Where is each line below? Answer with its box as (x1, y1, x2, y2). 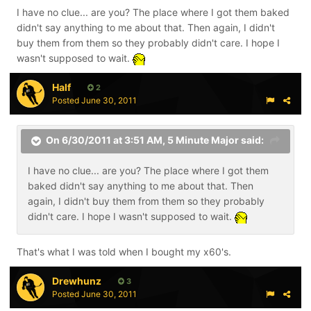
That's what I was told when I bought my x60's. (17, 245, 231, 258)
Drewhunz (52, 274, 101, 287)
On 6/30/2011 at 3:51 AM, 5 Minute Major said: (46, 134, 264, 146)
